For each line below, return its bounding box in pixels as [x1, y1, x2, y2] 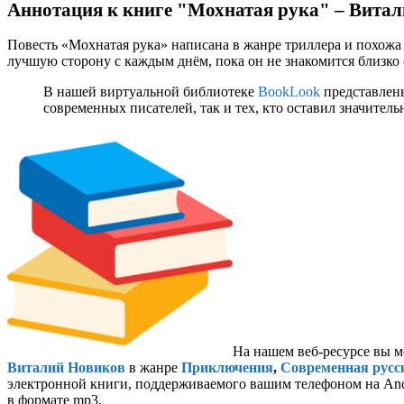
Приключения [181, 359, 273, 375]
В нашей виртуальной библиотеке [43, 83, 258, 99]
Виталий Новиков [7, 359, 125, 375]
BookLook [258, 83, 320, 99]
